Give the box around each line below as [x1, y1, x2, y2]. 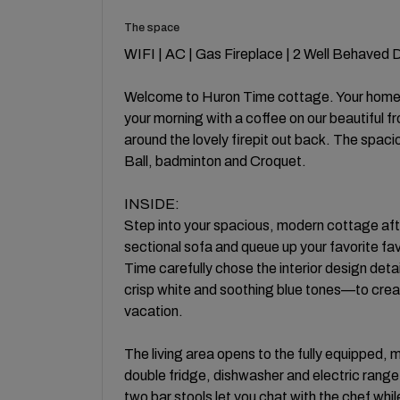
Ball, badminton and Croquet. [124, 153, 306, 169]
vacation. [124, 303, 183, 319]
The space [124, 21, 179, 34]
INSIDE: [124, 196, 179, 212]
